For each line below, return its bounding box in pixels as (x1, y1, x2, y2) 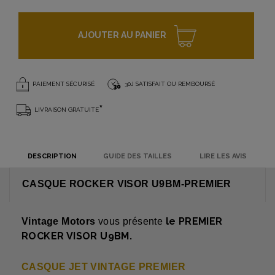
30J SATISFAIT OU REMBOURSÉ (123, 80, 215, 88)
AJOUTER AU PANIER (78, 30, 166, 41)
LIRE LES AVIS (199, 152, 247, 161)
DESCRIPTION (27, 152, 77, 161)
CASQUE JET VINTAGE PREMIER (21, 261, 186, 273)
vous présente (98, 216, 166, 227)
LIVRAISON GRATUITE (31, 106, 99, 114)
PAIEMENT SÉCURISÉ (29, 80, 95, 88)
